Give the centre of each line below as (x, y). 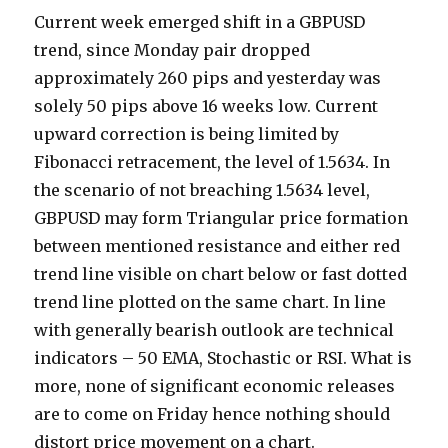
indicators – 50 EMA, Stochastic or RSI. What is (223, 358)
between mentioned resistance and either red (217, 246)
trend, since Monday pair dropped (172, 50)
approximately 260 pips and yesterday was (208, 78)
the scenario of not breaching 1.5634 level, (202, 190)
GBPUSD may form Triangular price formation (221, 218)
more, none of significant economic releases (215, 386)
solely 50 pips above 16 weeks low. (175, 106)
